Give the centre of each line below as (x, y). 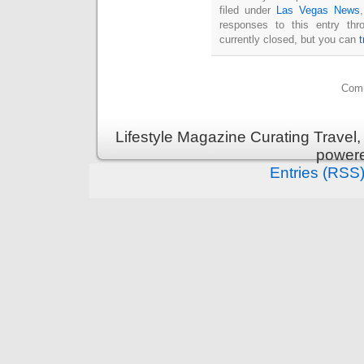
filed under (248, 11)
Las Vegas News (318, 11)
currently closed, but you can (289, 40)
